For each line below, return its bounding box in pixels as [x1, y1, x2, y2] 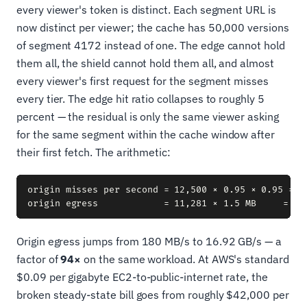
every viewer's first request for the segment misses [16, 73, 269, 88]
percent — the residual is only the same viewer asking [16, 109, 279, 123]
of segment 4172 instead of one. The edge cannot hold [16, 38, 285, 52]
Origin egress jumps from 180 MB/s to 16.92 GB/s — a [16, 234, 282, 248]
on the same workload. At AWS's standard [81, 251, 289, 266]
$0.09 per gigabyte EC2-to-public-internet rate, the [16, 269, 268, 284]
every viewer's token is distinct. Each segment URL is [16, 2, 276, 16]
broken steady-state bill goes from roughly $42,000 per [16, 287, 289, 302]
